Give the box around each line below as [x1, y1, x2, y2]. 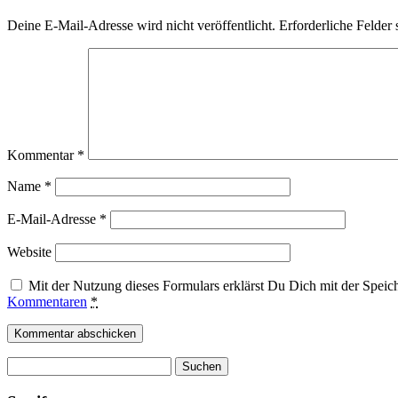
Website [7, 244, 52, 260]
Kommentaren [7, 294, 87, 310]
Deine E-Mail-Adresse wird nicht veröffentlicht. [7, 18, 275, 34]
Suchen [6, 356, 48, 372]
